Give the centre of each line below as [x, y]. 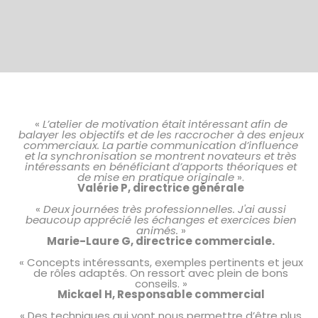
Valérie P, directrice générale [161, 188]
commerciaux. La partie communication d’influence [161, 146]
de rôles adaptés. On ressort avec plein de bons [161, 273]
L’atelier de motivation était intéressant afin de [165, 124]
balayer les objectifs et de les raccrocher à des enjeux [161, 135]
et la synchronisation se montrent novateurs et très [161, 156]
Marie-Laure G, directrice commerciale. [161, 241]
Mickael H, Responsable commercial [161, 295]
